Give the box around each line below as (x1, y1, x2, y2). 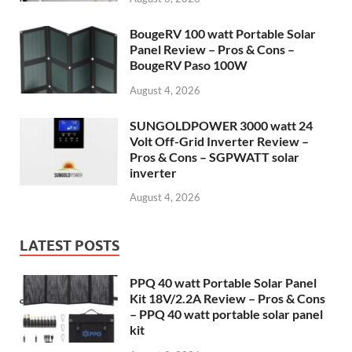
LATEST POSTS (20, 237, 119, 255)
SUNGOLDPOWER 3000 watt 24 (130, 117, 313, 133)
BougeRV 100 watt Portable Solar (130, 25, 316, 41)
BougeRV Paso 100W (130, 57, 247, 72)
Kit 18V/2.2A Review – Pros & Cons (130, 291, 325, 306)
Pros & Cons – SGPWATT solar (130, 148, 299, 164)
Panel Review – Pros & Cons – (130, 41, 295, 57)
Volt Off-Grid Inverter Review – (130, 133, 309, 148)
